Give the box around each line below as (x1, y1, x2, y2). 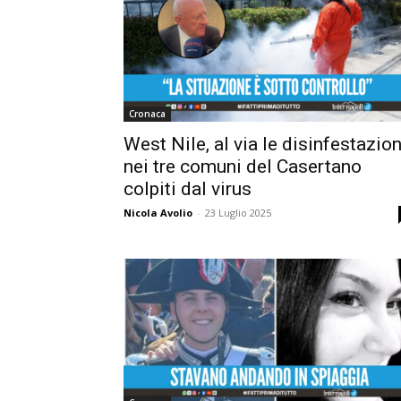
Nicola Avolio (124, 206, 192, 220)
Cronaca (129, 107, 166, 121)
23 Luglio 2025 (205, 206, 271, 220)
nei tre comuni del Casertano (124, 156, 362, 178)
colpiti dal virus (124, 178, 252, 200)
